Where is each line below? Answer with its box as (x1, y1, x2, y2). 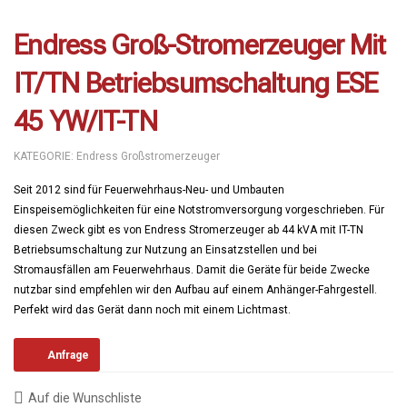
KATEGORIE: (14, 150, 76, 164)
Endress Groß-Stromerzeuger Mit (14, 29, 386, 62)
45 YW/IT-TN (14, 105, 157, 138)
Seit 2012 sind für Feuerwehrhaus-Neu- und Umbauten (14, 184, 284, 197)
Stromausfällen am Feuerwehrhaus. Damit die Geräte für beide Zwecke (14, 263, 370, 277)
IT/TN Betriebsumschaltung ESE (14, 67, 378, 100)
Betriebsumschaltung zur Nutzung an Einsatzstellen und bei (14, 243, 317, 257)
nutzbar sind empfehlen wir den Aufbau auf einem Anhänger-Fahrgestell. (14, 283, 377, 297)
